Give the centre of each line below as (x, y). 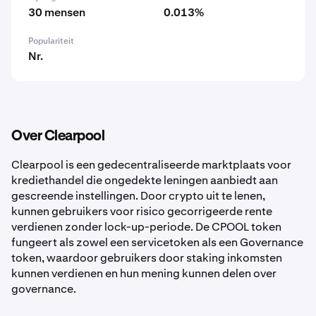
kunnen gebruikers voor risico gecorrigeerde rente (142, 211)
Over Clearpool (58, 136)
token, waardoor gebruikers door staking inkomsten (147, 258)
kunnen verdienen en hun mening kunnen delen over (144, 273)
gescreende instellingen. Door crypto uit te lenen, (138, 196)
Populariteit (51, 41)
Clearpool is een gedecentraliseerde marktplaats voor (151, 165)
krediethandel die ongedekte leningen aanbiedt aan (145, 180)
